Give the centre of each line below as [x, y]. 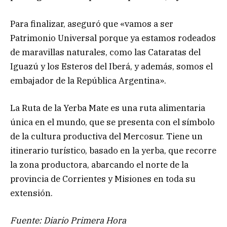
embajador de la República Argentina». [88, 80]
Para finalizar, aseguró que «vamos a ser [92, 24]
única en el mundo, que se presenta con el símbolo [112, 122]
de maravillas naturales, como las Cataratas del [105, 52]
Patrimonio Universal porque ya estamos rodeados [113, 38]
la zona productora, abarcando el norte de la [99, 164]
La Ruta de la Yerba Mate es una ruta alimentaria [108, 108]
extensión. [31, 193]
